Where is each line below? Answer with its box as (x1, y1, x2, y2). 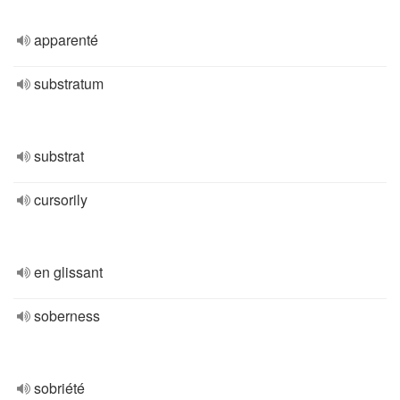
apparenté (34, 29, 98, 50)
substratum (34, 73, 104, 94)
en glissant (34, 262, 103, 282)
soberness (34, 305, 100, 326)
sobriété (34, 378, 85, 398)
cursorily (34, 189, 87, 210)
